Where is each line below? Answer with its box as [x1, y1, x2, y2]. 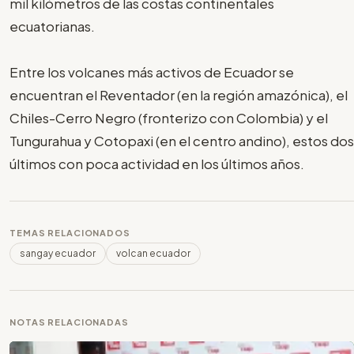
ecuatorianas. [9, 17, 95, 35]
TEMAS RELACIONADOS [9, 227, 130, 238]
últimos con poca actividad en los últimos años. [9, 154, 304, 172]
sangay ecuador [20, 247, 96, 259]
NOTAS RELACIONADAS [9, 316, 129, 327]
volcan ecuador [116, 247, 190, 259]
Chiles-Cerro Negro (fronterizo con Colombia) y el [9, 108, 328, 126]
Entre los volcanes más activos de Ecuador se [9, 62, 294, 81]
